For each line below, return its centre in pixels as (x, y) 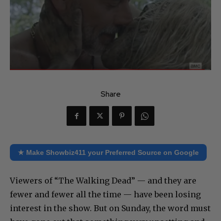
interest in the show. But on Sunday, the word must (110, 208)
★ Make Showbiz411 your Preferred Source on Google (108, 153)
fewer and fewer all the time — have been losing (105, 195)
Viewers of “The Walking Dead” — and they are (103, 181)
